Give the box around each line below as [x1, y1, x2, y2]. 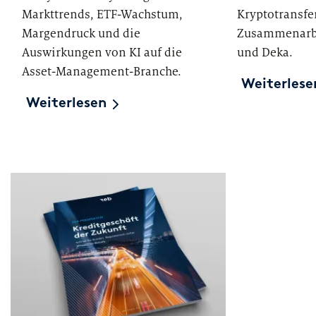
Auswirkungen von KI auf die [22, 45, 182, 60]
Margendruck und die [22, 26, 140, 41]
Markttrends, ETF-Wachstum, [22, 7, 183, 22]
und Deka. [236, 45, 293, 60]
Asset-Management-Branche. [22, 64, 181, 79]
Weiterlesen [26, 97, 107, 111]
